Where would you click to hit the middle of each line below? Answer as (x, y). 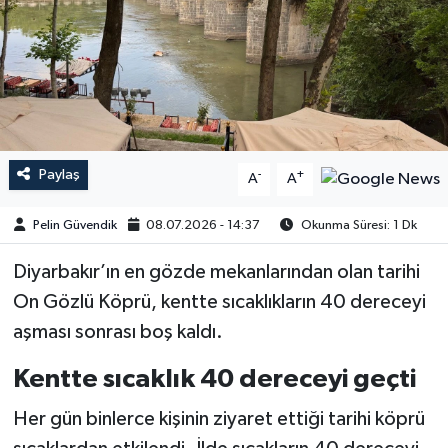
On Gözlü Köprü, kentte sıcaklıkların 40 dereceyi (219, 302)
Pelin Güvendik (74, 225)
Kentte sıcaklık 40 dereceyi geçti (214, 379)
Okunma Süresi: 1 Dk (357, 225)
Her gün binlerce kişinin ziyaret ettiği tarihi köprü (218, 418)
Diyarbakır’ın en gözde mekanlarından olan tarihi (216, 272)
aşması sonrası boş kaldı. (117, 332)
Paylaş (59, 175)
